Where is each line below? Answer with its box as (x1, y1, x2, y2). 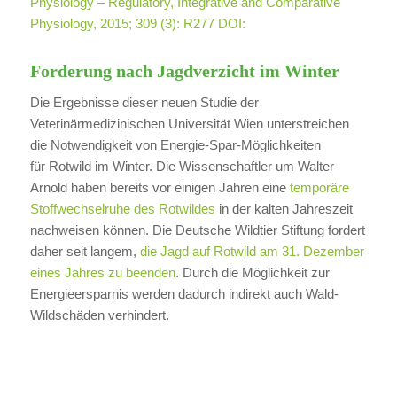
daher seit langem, (29, 243, 140, 259)
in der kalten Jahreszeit (214, 200, 353, 216)
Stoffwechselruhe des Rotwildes (29, 200, 215, 216)
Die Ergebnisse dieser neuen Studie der (29, 94, 259, 110)
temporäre (289, 179, 349, 195)
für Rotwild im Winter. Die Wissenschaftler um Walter (29, 158, 334, 174)
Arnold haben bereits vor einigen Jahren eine (29, 179, 290, 195)
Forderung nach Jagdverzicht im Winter (29, 61, 339, 82)
